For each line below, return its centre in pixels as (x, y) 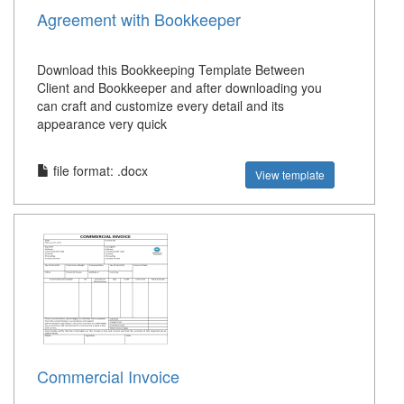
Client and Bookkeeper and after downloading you (179, 88)
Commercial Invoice (108, 376)
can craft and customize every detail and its (161, 106)
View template (290, 175)
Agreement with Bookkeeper (139, 19)
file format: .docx (99, 171)
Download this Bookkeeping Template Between (171, 70)
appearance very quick (102, 124)
